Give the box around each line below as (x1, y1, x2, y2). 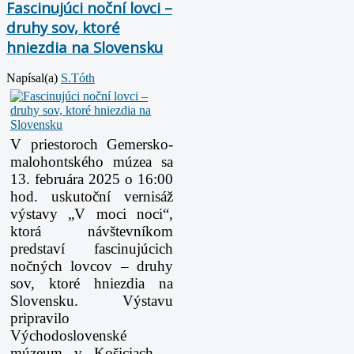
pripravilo (10, 310, 70, 327)
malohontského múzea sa (10, 153, 173, 171)
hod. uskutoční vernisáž (10, 188, 173, 205)
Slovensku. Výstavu (10, 292, 173, 310)
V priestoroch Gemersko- (10, 136, 173, 153)
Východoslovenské (10, 327, 126, 345)
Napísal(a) (6, 71, 61, 85)
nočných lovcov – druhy (10, 258, 173, 275)
